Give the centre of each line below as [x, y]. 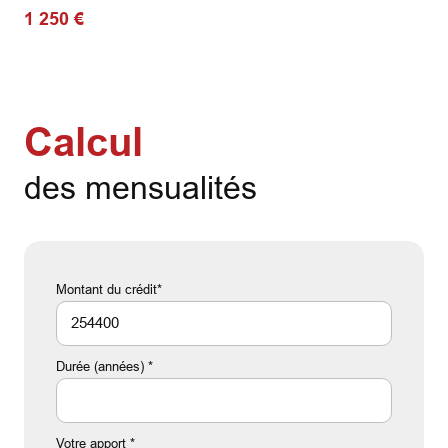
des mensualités [140, 187]
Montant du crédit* [109, 289]
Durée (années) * [104, 366]
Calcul [83, 141]
